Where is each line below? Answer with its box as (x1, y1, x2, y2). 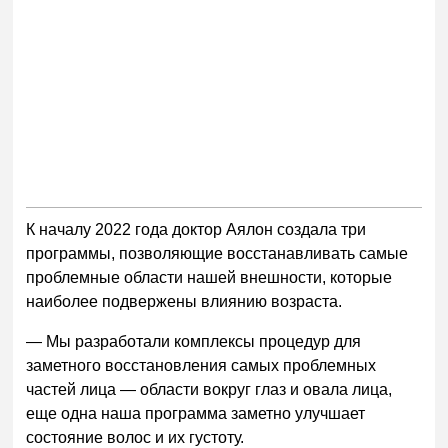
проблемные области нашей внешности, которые (26, 269, 393, 287)
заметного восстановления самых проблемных (26, 357, 377, 375)
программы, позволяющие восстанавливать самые (26, 245, 409, 263)
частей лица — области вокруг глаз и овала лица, (26, 381, 393, 399)
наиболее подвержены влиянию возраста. (26, 293, 343, 311)
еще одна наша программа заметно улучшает (26, 405, 366, 423)
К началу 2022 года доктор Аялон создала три (26, 221, 367, 239)
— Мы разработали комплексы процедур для (26, 333, 362, 351)
